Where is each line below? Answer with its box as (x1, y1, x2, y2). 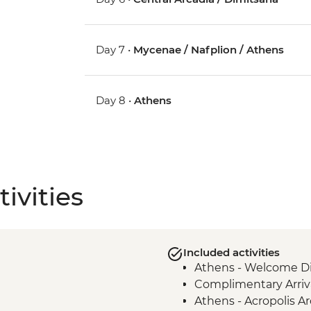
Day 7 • (96, 43, 134, 57)
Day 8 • (96, 94, 135, 108)
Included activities (183, 246, 280, 260)
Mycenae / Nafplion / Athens (133, 43, 285, 57)
